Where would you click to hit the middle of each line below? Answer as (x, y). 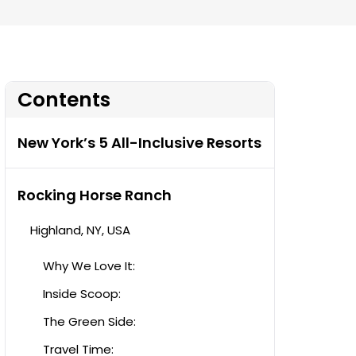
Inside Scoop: (82, 294)
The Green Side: (89, 321)
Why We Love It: (89, 266)
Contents (64, 100)
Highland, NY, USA (80, 230)
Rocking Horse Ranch (95, 195)
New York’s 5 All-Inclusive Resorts (139, 143)
